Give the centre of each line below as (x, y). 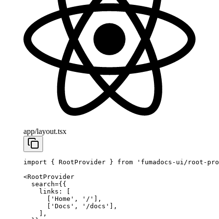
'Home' (63, 198)
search (39, 184)
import (35, 162)
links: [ (47, 191)
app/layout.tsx (45, 131)
